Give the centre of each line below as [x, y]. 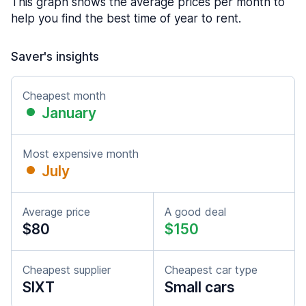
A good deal [195, 212]
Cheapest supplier [67, 270]
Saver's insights [55, 57]
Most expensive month [81, 154]
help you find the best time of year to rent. [126, 18]
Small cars [200, 287]
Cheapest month [64, 96]
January [69, 113]
